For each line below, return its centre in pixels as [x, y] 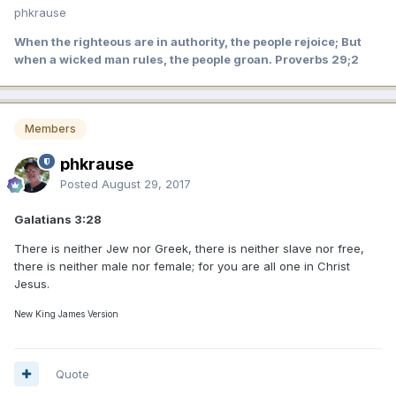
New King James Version [66, 313]
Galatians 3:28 [58, 219]
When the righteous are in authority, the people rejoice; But [188, 42]
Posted [81, 183]
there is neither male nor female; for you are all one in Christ [182, 266]
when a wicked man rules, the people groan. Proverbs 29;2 [187, 60]
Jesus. [32, 283]
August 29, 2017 [146, 183]
